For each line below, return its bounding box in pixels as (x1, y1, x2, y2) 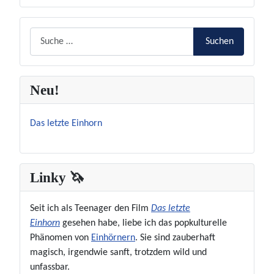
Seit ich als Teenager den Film (30, 203, 151, 213)
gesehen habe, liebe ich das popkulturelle (60, 218, 227, 228)
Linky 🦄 (30, 169, 84, 185)
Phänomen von (30, 232, 91, 243)
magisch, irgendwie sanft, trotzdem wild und (30, 247, 207, 257)
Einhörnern (91, 232, 135, 243)
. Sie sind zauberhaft (135, 232, 215, 243)
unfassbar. (30, 262, 70, 272)
